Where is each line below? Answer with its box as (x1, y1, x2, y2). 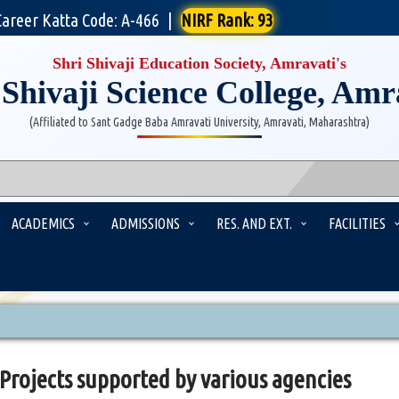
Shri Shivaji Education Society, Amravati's (52, 54, 346, 72)
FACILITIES (329, 216, 386, 232)
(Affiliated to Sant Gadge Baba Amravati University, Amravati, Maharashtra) (28, 115, 370, 129)
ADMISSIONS (111, 216, 180, 232)
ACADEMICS (12, 216, 75, 232)
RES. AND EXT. (216, 216, 292, 232)
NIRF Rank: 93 (181, 10, 273, 30)
